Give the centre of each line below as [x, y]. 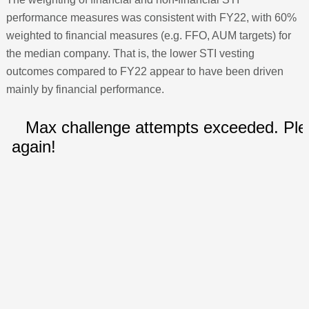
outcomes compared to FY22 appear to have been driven [144, 71]
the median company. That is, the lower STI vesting [130, 53]
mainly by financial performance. [85, 89]
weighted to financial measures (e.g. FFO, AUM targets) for [148, 35]
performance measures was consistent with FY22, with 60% [151, 17]
